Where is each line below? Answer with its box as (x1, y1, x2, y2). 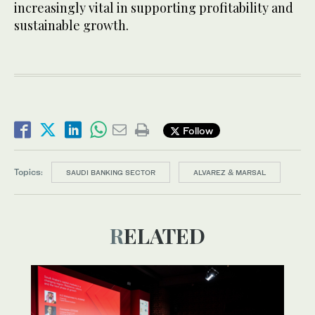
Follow (180, 124, 213, 136)
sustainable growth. (14, 17, 129, 34)
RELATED (124, 221, 205, 250)
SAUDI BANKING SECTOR (66, 168, 155, 177)
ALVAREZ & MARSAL (193, 168, 266, 177)
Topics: (14, 166, 43, 177)
